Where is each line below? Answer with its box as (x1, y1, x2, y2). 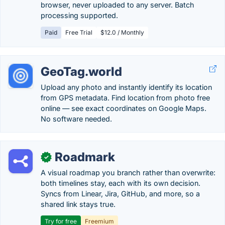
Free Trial (65, 29, 92, 36)
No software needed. (41, 115, 112, 123)
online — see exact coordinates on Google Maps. (41, 104, 206, 113)
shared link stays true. (41, 200, 116, 208)
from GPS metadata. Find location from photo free (41, 93, 210, 102)
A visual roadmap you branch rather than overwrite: (41, 168, 215, 177)
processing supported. (41, 11, 118, 20)
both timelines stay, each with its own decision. (41, 179, 200, 187)
